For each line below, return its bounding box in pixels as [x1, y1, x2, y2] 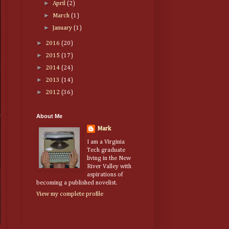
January [53, 25, 74, 32]
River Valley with [87, 164, 131, 170]
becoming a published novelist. [36, 180, 118, 187]
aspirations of [87, 172, 123, 178]
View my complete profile [36, 191, 103, 198]
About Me [36, 113, 62, 120]
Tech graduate [87, 147, 125, 154]
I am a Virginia [87, 139, 125, 146]
